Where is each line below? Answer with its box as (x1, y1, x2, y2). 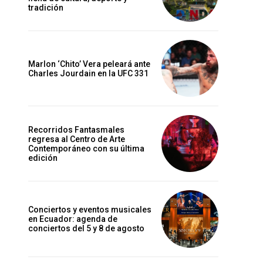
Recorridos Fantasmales (28, 124, 124, 134)
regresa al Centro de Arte (28, 134, 125, 144)
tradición (28, 2, 63, 12)
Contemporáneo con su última (28, 143, 144, 153)
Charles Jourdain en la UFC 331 (28, 68, 149, 78)
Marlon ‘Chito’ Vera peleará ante (28, 59, 150, 69)
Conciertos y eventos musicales (28, 205, 151, 215)
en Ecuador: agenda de (28, 214, 117, 224)
